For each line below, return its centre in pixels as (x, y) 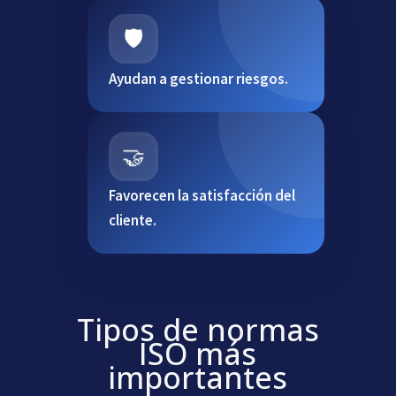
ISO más (198, 354)
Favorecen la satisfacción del (202, 196)
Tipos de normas (198, 330)
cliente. (132, 221)
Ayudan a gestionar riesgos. (198, 79)
